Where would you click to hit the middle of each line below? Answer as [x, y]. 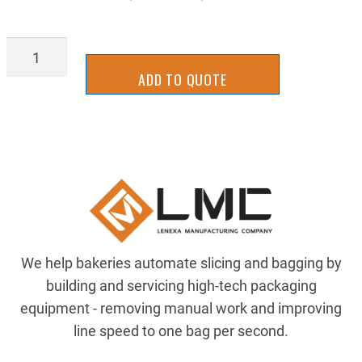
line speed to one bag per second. [181, 331]
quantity [32, 71]
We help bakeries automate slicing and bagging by [181, 263]
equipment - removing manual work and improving [181, 308]
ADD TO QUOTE [182, 80]
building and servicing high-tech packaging [181, 286]
